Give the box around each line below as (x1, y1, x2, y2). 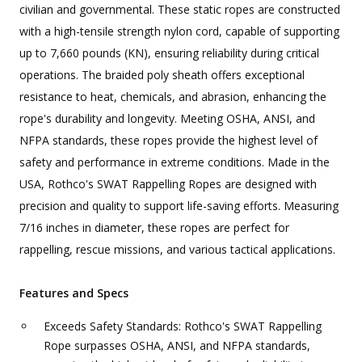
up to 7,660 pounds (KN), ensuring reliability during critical (19, 45, 319, 61)
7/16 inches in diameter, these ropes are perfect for (19, 220, 289, 236)
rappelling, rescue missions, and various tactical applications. (19, 242, 335, 258)
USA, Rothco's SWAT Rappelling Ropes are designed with (19, 176, 317, 192)
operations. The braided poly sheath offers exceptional (19, 67, 305, 83)
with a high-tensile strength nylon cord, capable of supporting (19, 23, 339, 40)
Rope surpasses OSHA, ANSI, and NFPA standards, (44, 338, 310, 354)
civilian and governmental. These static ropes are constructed (19, 2, 340, 18)
